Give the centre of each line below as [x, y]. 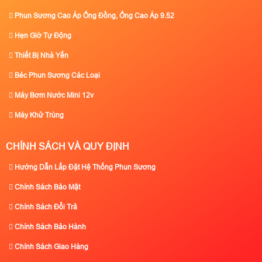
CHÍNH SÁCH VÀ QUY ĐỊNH [68, 147]
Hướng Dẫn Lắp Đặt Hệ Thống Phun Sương [84, 168]
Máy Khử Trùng [38, 116]
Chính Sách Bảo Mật [46, 187]
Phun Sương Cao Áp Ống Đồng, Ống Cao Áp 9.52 [94, 16]
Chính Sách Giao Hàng [51, 247]
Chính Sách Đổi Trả [45, 207]
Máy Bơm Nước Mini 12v [53, 96]
